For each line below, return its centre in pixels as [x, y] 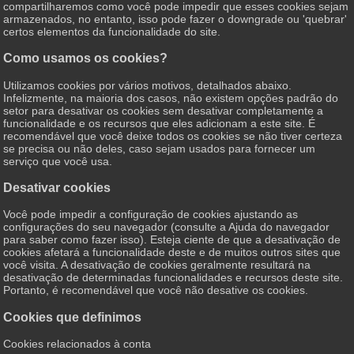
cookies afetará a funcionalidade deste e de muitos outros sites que [172, 252]
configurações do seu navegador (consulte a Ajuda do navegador [167, 227]
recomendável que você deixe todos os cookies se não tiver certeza [173, 136]
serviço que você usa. [58, 161]
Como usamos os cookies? [86, 58]
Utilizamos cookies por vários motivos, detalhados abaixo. [148, 85]
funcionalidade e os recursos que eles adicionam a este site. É [160, 123]
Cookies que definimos [73, 316]
